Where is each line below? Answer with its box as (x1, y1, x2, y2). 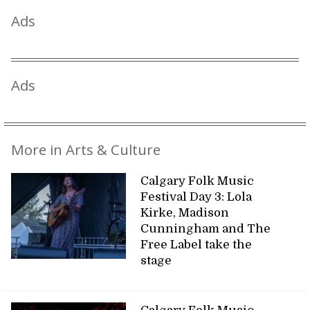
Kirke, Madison (140, 206, 230, 219)
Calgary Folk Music (140, 174, 255, 188)
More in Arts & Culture (11, 139, 161, 159)
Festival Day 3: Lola (140, 190, 253, 203)
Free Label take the (140, 237, 253, 251)
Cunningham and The (140, 221, 271, 235)
